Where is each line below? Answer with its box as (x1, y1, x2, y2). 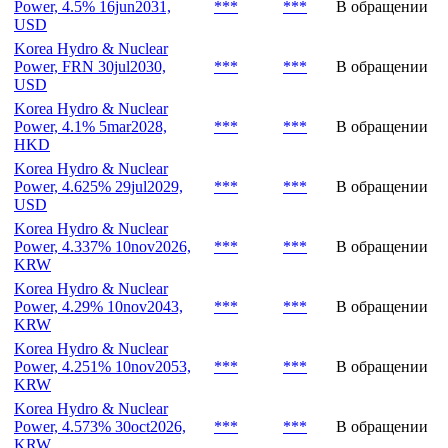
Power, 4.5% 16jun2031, (14, 66, 171, 84)
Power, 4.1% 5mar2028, (14, 186, 167, 204)
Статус (359, 15, 411, 33)
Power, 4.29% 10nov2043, (14, 366, 183, 384)
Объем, (214, 6, 265, 24)
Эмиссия (73, 15, 137, 33)
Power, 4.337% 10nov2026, (14, 306, 191, 324)
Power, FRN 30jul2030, (14, 126, 166, 144)
